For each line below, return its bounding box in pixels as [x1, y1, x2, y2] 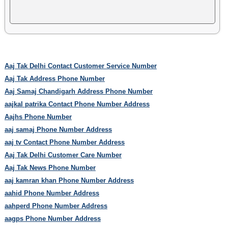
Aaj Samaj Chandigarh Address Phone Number [4, 87, 153, 95]
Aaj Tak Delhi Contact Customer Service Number [4, 62, 157, 70]
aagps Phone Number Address [4, 214, 101, 222]
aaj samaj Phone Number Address [4, 125, 112, 133]
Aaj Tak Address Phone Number [4, 74, 105, 82]
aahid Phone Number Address [4, 189, 99, 197]
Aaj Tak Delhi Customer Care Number [4, 151, 122, 159]
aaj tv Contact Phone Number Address [4, 138, 125, 146]
